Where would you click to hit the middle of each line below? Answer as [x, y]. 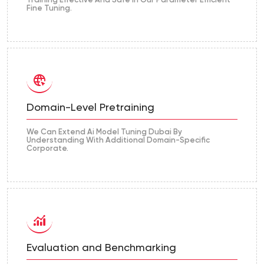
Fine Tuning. [49, 9]
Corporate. [47, 149]
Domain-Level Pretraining [90, 108]
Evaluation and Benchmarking [101, 248]
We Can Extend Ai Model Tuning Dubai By [104, 133]
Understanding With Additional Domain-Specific [118, 141]
